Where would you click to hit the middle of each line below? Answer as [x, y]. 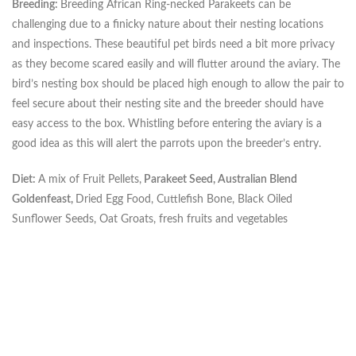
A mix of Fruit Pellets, [90, 179]
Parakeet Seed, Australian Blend [219, 179]
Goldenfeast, [44, 199]
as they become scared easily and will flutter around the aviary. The [176, 64]
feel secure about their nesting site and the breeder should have [168, 104]
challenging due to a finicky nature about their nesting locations [168, 24]
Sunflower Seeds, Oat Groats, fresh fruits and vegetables [150, 219]
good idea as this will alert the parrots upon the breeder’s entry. [166, 143]
